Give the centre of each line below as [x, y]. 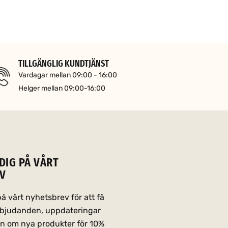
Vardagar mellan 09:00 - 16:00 [67, 75]
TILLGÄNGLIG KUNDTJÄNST [63, 63]
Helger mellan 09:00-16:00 [62, 88]
